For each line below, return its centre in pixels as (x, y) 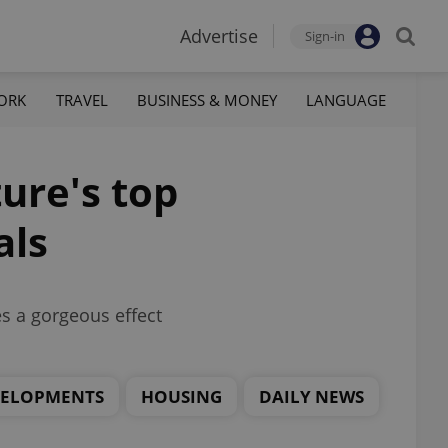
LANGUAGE (345, 99)
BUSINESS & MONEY (206, 99)
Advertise (219, 36)
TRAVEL (81, 99)
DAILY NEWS (311, 396)
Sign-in (325, 36)
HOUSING (181, 396)
